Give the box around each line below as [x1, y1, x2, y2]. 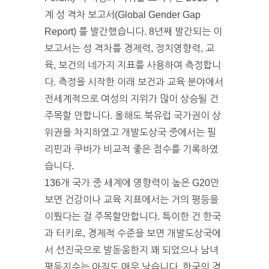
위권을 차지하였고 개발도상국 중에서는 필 [44, 127, 216, 138]
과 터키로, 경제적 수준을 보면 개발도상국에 [44, 228, 221, 238]
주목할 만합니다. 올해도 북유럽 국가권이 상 [44, 110, 221, 121]
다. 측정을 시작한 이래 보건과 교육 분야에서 [44, 76, 223, 87]
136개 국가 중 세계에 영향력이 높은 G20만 [44, 177, 219, 188]
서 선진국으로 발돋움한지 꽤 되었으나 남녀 [44, 244, 219, 255]
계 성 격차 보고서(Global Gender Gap [44, 9, 201, 20]
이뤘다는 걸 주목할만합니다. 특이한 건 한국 [44, 211, 221, 222]
